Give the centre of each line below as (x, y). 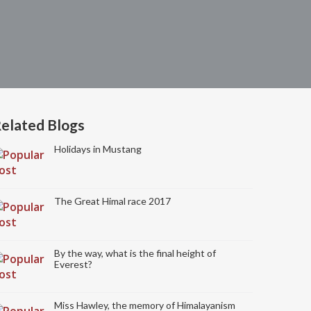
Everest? (73, 264)
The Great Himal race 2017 (112, 201)
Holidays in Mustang (98, 149)
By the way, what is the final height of (135, 253)
